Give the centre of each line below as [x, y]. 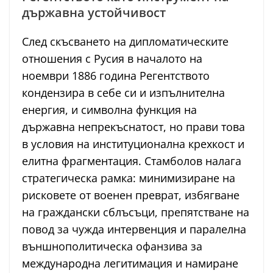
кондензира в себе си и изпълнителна [123, 93]
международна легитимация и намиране [130, 264]
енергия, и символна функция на [109, 110]
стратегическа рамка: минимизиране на [129, 178]
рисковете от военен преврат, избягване [131, 195]
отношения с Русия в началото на [112, 59]
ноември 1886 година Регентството [116, 76]
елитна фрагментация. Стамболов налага [132, 161]
